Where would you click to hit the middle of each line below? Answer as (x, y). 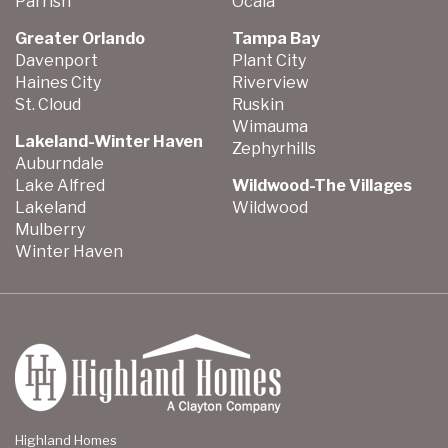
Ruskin (257, 105)
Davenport (56, 61)
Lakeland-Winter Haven (109, 142)
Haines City (58, 83)
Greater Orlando (80, 39)
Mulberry (50, 230)
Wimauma (269, 127)
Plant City (268, 61)
